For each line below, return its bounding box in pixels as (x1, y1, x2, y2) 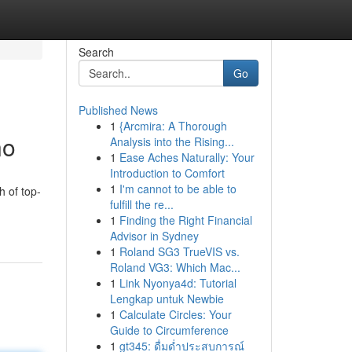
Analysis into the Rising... (109, 134, 234, 149)
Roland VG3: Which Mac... (109, 259, 240, 275)
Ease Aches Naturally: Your (119, 149, 255, 165)
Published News (78, 102, 158, 118)
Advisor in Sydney (109, 228, 199, 244)
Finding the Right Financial (119, 212, 252, 228)
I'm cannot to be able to (119, 181, 236, 196)
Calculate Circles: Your (119, 306, 232, 322)
